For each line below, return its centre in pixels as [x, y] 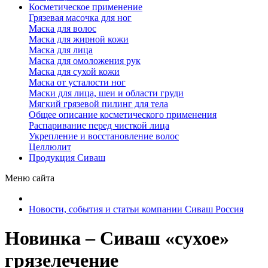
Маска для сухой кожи [74, 71]
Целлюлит [50, 147]
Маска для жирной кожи [79, 39]
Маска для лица [61, 50]
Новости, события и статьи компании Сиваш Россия [136, 209]
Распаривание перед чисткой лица [99, 125]
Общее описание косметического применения [123, 115]
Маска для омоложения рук [85, 61]
